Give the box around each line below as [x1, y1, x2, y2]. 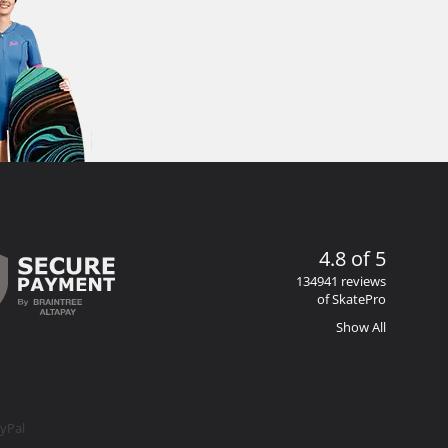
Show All [336, 318, 386, 336]
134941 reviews [296, 272, 386, 290]
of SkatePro [317, 290, 386, 308]
